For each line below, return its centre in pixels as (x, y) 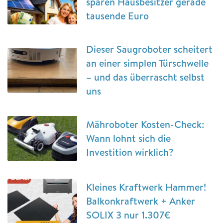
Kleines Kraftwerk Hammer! (146, 187)
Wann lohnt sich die (128, 138)
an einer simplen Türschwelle (147, 63)
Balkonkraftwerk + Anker (141, 201)
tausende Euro (117, 16)
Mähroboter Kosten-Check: (145, 124)
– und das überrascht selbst (145, 77)
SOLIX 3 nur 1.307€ (128, 215)
